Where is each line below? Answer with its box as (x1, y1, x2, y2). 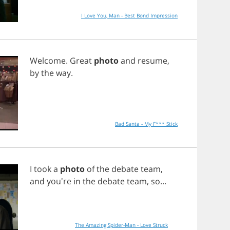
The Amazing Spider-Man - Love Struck (75, 221, 168, 228)
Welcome (30, 55, 66, 66)
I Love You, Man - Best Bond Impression (81, 12, 178, 19)
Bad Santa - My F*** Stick (115, 120, 178, 127)
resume (138, 55, 167, 66)
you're (45, 176, 73, 187)
